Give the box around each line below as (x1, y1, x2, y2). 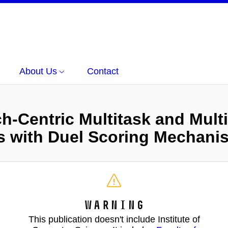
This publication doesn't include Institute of (28, 214, 200, 224)
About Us (19, 66, 57, 76)
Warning (83, 197, 145, 212)
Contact (87, 66, 119, 76)
